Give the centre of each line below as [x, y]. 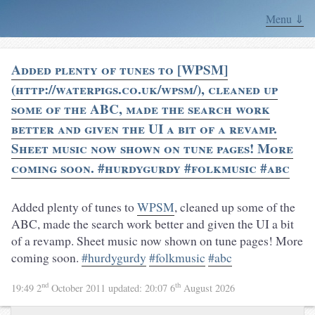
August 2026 [208, 288]
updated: [127, 288]
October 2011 [78, 288]
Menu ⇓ [285, 19]
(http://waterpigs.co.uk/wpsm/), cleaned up [144, 89]
